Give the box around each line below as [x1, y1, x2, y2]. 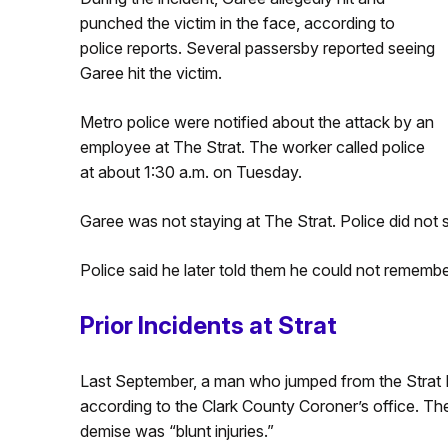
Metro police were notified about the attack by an [79, 112, 434, 132]
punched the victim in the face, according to [79, 13, 395, 33]
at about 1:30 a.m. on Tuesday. [79, 162, 302, 182]
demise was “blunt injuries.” [79, 421, 274, 441]
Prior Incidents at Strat [79, 311, 337, 340]
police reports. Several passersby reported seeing [79, 38, 435, 58]
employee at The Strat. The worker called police [79, 137, 425, 157]
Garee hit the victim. [79, 63, 222, 83]
